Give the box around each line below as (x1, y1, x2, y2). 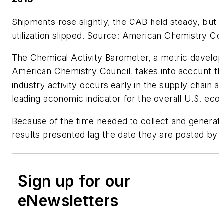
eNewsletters (18, 191, 119, 211)
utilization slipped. (12, 30, 88, 41)
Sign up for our (18, 172, 131, 191)
